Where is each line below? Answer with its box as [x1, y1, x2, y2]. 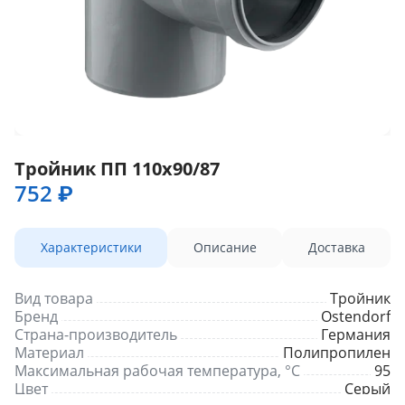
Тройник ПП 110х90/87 [14, 156, 220, 181]
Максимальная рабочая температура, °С [14, 361, 300, 381]
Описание [193, 239, 257, 256]
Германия [321, 325, 391, 344]
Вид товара [14, 288, 93, 308]
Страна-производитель [14, 325, 177, 344]
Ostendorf [321, 306, 391, 326]
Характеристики [40, 239, 142, 256]
